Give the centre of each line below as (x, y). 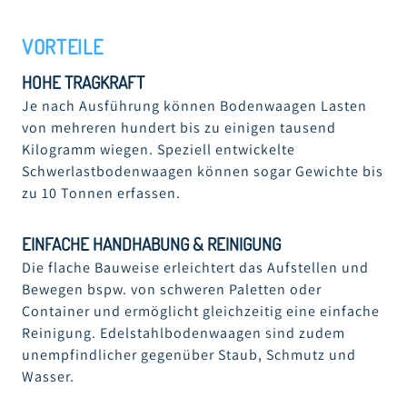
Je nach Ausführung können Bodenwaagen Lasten (194, 105)
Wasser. (48, 376)
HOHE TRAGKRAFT (83, 83)
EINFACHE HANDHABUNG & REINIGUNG (151, 243)
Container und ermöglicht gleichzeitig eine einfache (201, 311)
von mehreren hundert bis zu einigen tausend (179, 127)
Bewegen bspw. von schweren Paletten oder (172, 289)
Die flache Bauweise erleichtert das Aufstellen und (195, 267)
